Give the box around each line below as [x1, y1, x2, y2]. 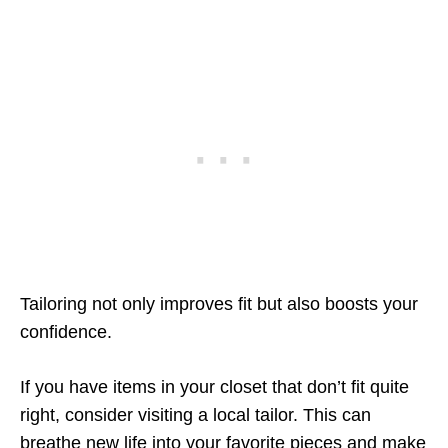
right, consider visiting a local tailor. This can [20, 405, 371, 425]
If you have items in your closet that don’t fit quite [20, 377, 409, 397]
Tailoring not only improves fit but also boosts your [20, 294, 418, 314]
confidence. [20, 322, 112, 342]
